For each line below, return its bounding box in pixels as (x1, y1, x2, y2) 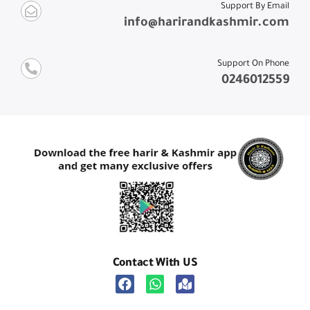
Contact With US (112, 257, 198, 271)
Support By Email (221, 2, 289, 12)
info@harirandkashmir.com (124, 17, 289, 31)
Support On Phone (217, 60, 289, 70)
